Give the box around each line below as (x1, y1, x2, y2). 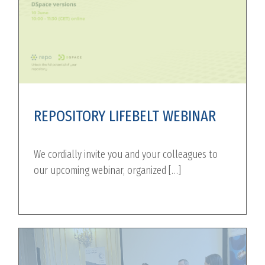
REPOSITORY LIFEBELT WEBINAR (34, 106, 216, 126)
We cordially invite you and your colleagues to (34, 148, 218, 161)
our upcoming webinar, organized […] (34, 164, 182, 177)
